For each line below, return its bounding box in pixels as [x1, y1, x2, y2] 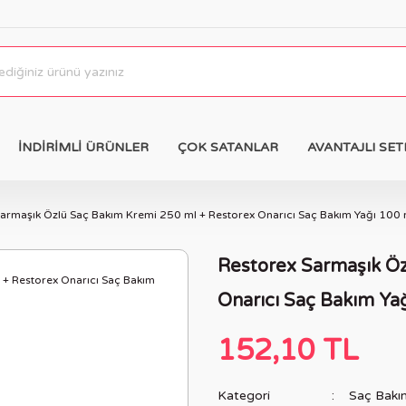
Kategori [217, 388, 270, 403]
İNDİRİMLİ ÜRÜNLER [18, 140, 149, 155]
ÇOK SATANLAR [178, 140, 278, 155]
